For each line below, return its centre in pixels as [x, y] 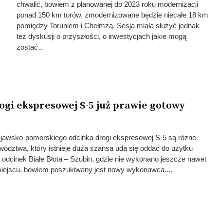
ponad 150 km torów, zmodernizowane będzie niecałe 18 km [112, 15]
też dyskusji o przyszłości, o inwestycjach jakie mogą [101, 36]
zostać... [30, 47]
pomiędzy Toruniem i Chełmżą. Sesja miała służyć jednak [108, 26]
